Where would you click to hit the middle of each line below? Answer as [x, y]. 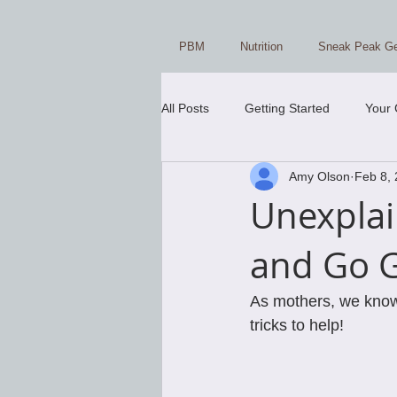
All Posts [185, 108]
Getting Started [287, 108]
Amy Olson [319, 176]
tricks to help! [299, 325]
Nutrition [261, 47]
